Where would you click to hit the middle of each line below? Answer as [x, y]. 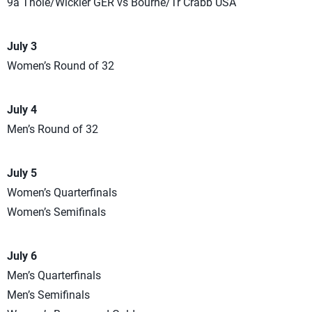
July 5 [22, 173]
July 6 [22, 256]
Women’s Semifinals [56, 212]
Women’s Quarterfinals [62, 192]
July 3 [22, 46]
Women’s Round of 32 [61, 65]
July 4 [22, 109]
